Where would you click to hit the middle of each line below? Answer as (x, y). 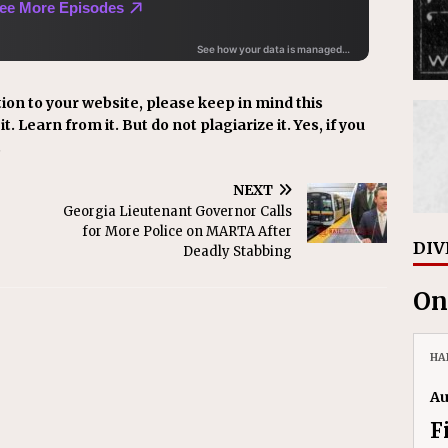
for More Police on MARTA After (187, 232)
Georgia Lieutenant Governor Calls (178, 212)
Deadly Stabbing (238, 252)
